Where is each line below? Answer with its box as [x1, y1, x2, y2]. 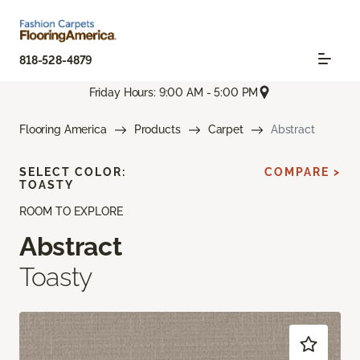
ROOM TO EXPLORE [19, 205, 123, 219]
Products [133, 123, 181, 137]
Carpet [207, 123, 243, 137]
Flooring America [19, 123, 107, 137]
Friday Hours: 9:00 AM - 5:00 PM [88, 85, 259, 99]
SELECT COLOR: [19, 166, 126, 179]
